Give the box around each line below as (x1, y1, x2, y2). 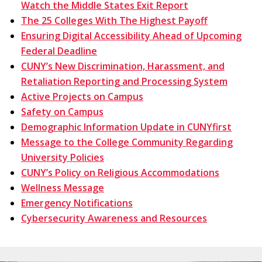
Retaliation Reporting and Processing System (21, 74, 227, 88)
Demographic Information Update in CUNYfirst (21, 120, 232, 133)
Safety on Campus (21, 105, 104, 118)
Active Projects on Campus (21, 89, 143, 103)
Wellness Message (21, 181, 104, 194)
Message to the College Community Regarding (21, 135, 233, 149)
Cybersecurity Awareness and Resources (21, 211, 207, 225)
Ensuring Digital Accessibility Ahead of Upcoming (21, 29, 242, 42)
